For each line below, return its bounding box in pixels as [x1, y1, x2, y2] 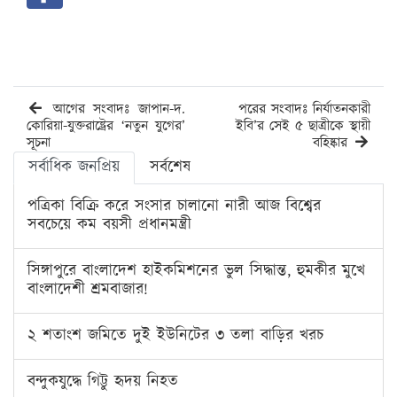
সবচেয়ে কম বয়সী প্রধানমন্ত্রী [27, 214, 191, 237]
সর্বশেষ [150, 156, 191, 180]
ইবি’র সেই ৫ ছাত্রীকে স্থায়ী [236, 116, 370, 137]
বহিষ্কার [313, 133, 353, 154]
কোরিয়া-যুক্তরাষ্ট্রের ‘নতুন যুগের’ [27, 116, 185, 137]
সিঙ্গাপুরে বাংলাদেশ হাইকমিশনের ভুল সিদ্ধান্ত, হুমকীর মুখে [27, 260, 365, 284]
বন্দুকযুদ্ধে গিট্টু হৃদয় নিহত [27, 370, 178, 394]
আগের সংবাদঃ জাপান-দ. [44, 99, 185, 121]
